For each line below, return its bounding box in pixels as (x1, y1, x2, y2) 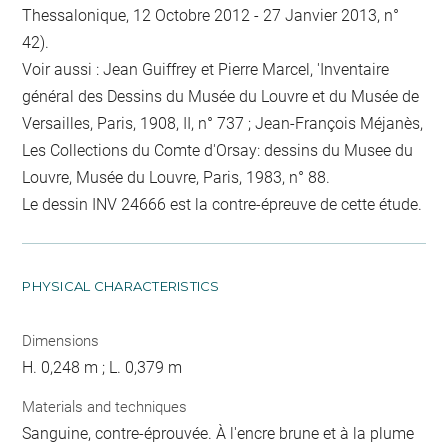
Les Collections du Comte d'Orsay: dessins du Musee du (22, 140, 414, 160)
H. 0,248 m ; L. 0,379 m (22, 357, 183, 377)
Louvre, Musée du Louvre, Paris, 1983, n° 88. (22, 167, 331, 187)
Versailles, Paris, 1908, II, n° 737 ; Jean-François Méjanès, (22, 113, 424, 133)
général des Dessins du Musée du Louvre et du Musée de (22, 86, 420, 106)
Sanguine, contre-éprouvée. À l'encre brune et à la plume (22, 424, 415, 443)
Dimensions (22, 331, 100, 350)
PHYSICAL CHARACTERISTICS (22, 277, 220, 294)
